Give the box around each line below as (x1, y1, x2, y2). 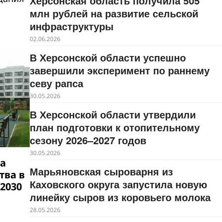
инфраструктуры (29, 19, 113, 33)
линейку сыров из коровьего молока (29, 190, 211, 204)
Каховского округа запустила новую (29, 177, 207, 191)
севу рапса (29, 76, 83, 90)
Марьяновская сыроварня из (29, 164, 173, 178)
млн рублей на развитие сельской (29, 6, 198, 20)
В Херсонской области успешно (29, 50, 186, 64)
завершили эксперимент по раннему (29, 63, 210, 77)
